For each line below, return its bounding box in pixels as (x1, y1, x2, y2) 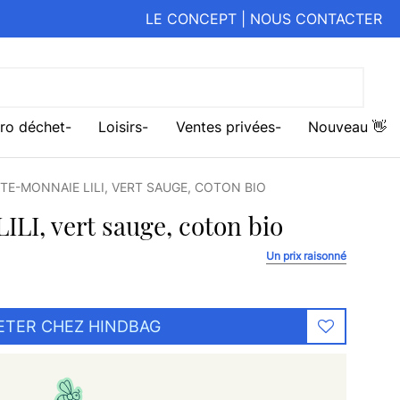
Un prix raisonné (266, 249, 346, 263)
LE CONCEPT (146, 10, 237, 28)
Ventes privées (175, 118, 275, 137)
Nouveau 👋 (308, 118, 387, 137)
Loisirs (98, 118, 142, 137)
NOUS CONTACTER (250, 10, 382, 28)
